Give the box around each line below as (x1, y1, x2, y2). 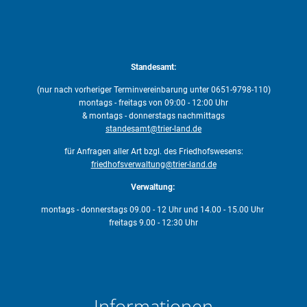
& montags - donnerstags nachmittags (82, 110, 225, 121)
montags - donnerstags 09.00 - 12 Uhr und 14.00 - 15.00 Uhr (41, 204, 266, 214)
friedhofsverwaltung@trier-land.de (90, 159, 217, 169)
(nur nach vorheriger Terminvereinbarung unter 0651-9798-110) (36, 84, 271, 95)
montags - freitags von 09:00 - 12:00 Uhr (79, 97, 228, 108)
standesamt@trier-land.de (106, 123, 201, 134)
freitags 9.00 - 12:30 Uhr (109, 217, 198, 228)
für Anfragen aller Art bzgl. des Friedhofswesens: (64, 146, 243, 156)
